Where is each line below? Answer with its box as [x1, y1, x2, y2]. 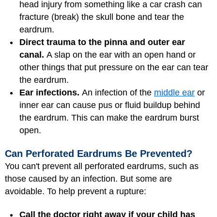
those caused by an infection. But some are [5, 173, 172, 184]
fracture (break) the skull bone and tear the [19, 12, 184, 22]
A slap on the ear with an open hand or [44, 50, 196, 60]
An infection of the [79, 88, 154, 97]
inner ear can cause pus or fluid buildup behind [19, 100, 200, 110]
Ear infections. [19, 88, 79, 97]
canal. [19, 50, 44, 60]
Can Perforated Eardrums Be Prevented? [5, 148, 192, 159]
